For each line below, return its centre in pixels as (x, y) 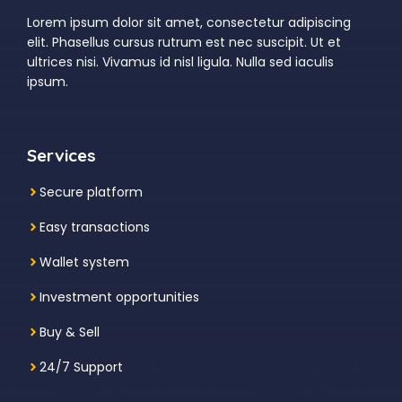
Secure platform (91, 192)
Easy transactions (95, 227)
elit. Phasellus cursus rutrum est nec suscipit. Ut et (184, 42)
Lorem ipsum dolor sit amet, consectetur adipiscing (189, 22)
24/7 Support (81, 367)
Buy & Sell (70, 332)
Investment (76, 297)
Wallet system (84, 262)
